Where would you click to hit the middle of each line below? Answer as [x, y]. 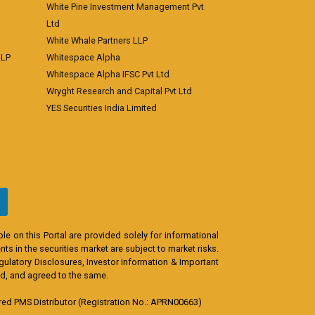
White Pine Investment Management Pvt [125, 7]
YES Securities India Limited [102, 108]
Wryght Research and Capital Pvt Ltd [119, 91]
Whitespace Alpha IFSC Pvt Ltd [108, 74]
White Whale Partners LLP [97, 40]
